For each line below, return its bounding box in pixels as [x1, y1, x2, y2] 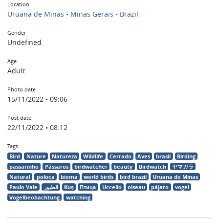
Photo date [7, 85, 36, 93]
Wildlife [83, 153, 104, 160]
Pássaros [44, 163, 68, 170]
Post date [7, 113, 31, 121]
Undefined [7, 37, 42, 47]
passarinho [9, 163, 39, 170]
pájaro [151, 183, 169, 191]
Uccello [102, 183, 122, 191]
